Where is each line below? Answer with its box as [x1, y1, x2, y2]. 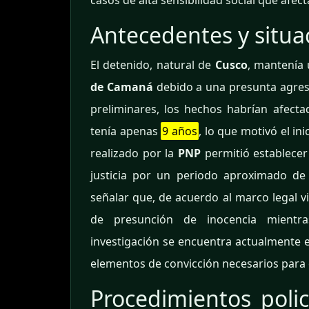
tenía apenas [90, 123, 161, 139]
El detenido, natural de [90, 57, 215, 73]
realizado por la [90, 146, 178, 161]
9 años [162, 123, 198, 139]
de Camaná [90, 79, 153, 95]
